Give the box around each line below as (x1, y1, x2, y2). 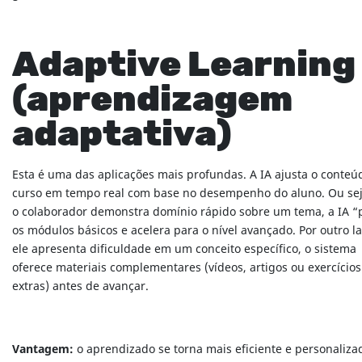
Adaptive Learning (12, 48, 356, 84)
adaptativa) (12, 117, 232, 154)
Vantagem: (12, 341, 74, 359)
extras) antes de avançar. (12, 278, 149, 296)
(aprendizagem (12, 82, 293, 119)
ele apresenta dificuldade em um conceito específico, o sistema (12, 241, 356, 259)
